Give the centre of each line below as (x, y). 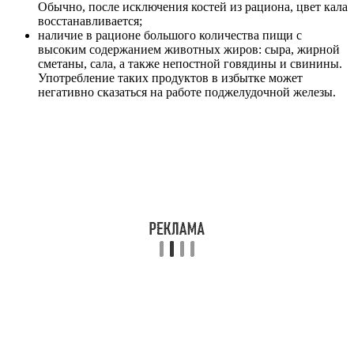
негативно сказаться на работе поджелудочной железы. (187, 92)
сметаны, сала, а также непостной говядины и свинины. (190, 63)
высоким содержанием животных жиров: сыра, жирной (189, 49)
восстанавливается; (90, 21)
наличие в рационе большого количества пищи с (170, 35)
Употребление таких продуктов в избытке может (170, 77)
